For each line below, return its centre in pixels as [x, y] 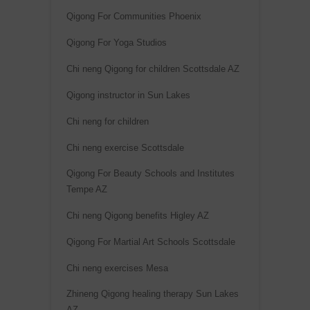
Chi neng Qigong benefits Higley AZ [138, 216]
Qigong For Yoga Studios [117, 43]
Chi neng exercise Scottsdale [125, 148]
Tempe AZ [87, 190]
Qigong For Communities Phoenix [134, 17]
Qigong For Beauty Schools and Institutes [151, 174]
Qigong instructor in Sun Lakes [128, 95]
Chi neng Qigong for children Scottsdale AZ [153, 69]
